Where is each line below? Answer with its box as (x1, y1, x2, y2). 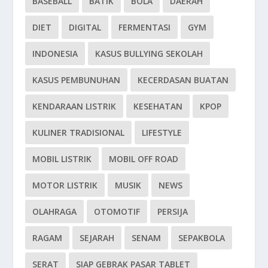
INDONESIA (32, 47, 78, 59)
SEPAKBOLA (178, 232, 226, 243)
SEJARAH (80, 232, 115, 243)
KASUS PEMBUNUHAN (32, 74, 121, 86)
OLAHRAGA (32, 205, 77, 217)
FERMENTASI (118, 21, 171, 33)
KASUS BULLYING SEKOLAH (95, 47, 203, 59)
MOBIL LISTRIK (32, 153, 92, 165)
